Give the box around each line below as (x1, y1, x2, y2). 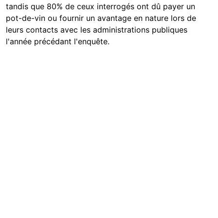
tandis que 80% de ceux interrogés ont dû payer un (6, 1, 195, 11)
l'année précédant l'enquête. (6, 36, 109, 46)
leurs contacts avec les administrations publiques (6, 24, 187, 35)
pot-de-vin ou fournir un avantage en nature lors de (6, 13, 196, 23)
